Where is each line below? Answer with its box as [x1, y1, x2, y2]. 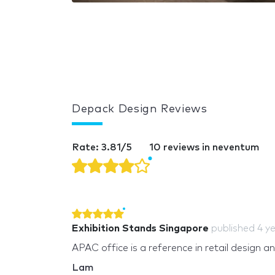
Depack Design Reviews [72, 103, 207, 115]
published [211, 223, 257, 233]
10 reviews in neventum [149, 142, 260, 152]
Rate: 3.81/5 [72, 142, 134, 152]
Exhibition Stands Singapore [72, 223, 209, 233]
